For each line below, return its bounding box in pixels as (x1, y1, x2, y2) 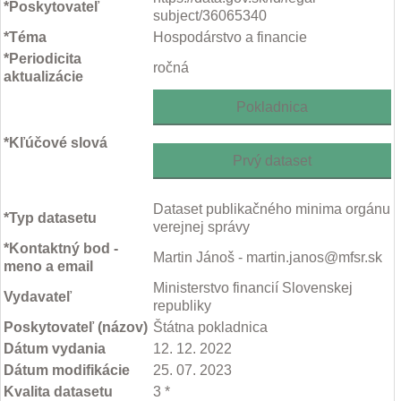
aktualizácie (4, 69, 83, 85)
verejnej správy (153, 219, 250, 235)
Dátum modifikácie (4, 363, 130, 379)
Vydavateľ (4, 289, 72, 305)
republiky (153, 298, 211, 314)
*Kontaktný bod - (4, 241, 118, 257)
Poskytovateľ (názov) (4, 320, 148, 336)
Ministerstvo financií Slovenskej (153, 280, 353, 296)
